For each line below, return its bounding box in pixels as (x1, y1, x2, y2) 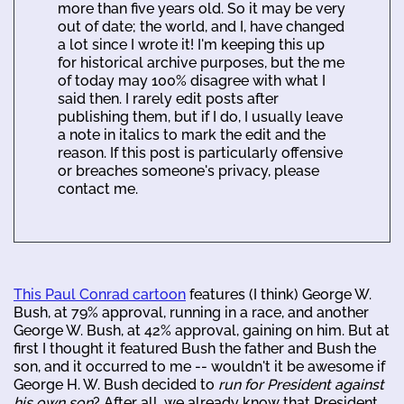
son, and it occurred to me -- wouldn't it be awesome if (14, 357, 385, 375)
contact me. (58, 179, 138, 197)
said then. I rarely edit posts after (58, 89, 279, 107)
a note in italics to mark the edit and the (58, 125, 326, 143)
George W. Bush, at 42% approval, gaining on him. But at (14, 321, 390, 339)
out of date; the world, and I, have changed (58, 17, 344, 35)
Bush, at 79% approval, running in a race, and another (14, 303, 369, 321)
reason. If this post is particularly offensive (58, 143, 343, 161)
